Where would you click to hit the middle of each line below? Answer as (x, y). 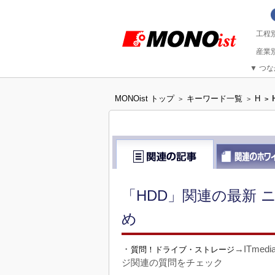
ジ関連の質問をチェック (172, 263)
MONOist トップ (145, 99)
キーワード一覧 (215, 99)
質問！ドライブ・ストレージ (183, 250)
